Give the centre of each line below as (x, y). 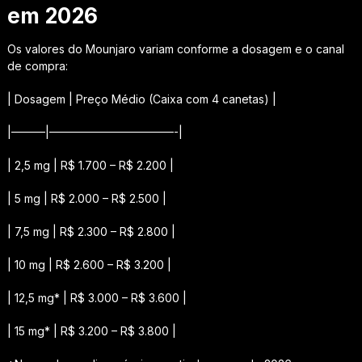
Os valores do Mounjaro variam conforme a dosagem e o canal (175, 48)
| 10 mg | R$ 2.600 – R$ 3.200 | (89, 264)
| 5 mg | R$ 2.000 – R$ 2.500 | (86, 198)
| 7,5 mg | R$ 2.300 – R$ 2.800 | (91, 231)
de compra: (37, 65)
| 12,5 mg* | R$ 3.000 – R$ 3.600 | (97, 297)
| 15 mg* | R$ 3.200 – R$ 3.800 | (91, 330)
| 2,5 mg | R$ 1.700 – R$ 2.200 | (90, 165)
